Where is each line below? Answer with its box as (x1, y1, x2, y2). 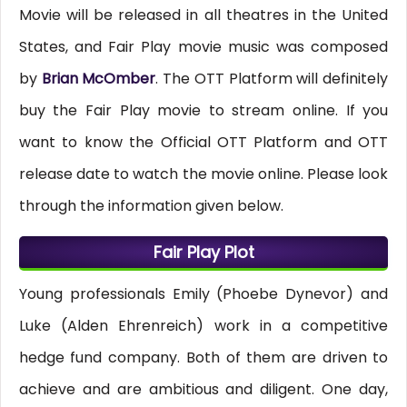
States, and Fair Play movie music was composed (18, 36, 389, 58)
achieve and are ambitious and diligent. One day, (18, 379, 389, 401)
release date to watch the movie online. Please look (18, 164, 389, 185)
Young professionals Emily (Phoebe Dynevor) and (18, 283, 389, 305)
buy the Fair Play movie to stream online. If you (18, 100, 389, 122)
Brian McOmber (41, 68, 156, 90)
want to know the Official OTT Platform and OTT (18, 132, 389, 154)
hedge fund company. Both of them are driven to (18, 347, 389, 369)
